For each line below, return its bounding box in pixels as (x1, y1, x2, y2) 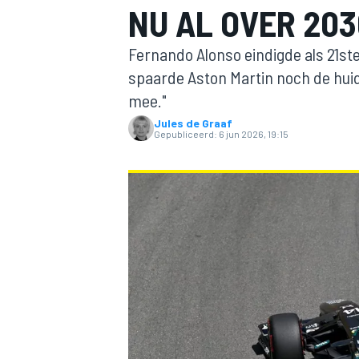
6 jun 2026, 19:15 (219, 128, 288, 139)
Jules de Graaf (154, 116, 232, 130)
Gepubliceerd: (154, 128, 217, 139)
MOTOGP (125, 165, 170, 180)
